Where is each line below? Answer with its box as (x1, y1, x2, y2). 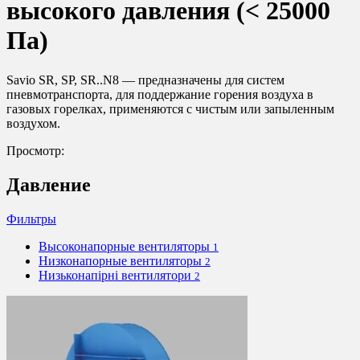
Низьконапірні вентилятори (39, 268, 194, 282)
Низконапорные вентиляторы (39, 253, 205, 268)
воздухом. (6, 116, 60, 130)
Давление (6, 174, 91, 195)
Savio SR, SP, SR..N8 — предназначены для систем (6, 72, 284, 87)
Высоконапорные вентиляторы (39, 239, 213, 253)
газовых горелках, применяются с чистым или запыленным (6, 101, 334, 116)
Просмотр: (6, 143, 64, 157)
